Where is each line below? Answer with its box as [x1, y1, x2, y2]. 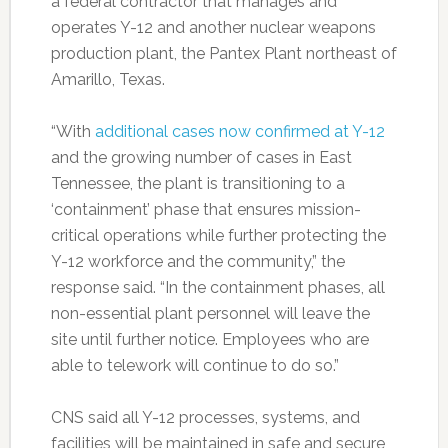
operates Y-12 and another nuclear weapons [50, 17, 376, 37]
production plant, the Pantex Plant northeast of [50, 43, 397, 63]
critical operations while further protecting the [50, 225, 386, 245]
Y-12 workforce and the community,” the [50, 251, 345, 271]
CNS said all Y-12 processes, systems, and [50, 407, 360, 427]
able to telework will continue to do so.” [50, 355, 339, 375]
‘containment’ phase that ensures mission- [50, 199, 361, 219]
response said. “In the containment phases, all [50, 277, 385, 297]
